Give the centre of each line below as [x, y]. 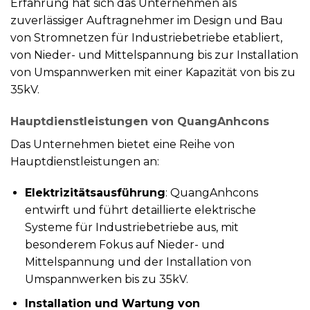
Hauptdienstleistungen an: [85, 161]
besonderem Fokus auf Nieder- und [125, 245]
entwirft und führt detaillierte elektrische [140, 210]
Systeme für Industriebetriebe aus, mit [131, 228]
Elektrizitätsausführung [95, 193]
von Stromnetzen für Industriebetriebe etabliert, [146, 37]
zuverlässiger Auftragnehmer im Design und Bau [147, 20]
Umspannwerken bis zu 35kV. [106, 280]
